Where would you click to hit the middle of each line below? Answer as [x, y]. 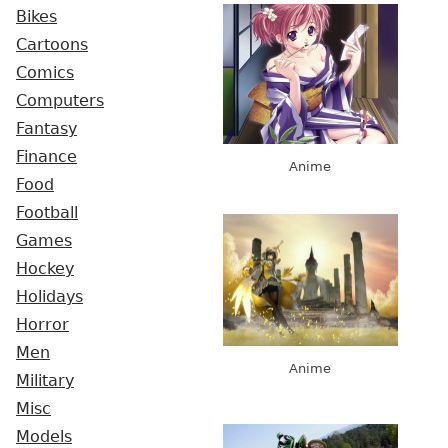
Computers [60, 101]
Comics [45, 73]
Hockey [45, 269]
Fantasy [46, 129]
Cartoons [52, 45]
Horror [42, 325]
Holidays [49, 297]
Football [47, 213]
